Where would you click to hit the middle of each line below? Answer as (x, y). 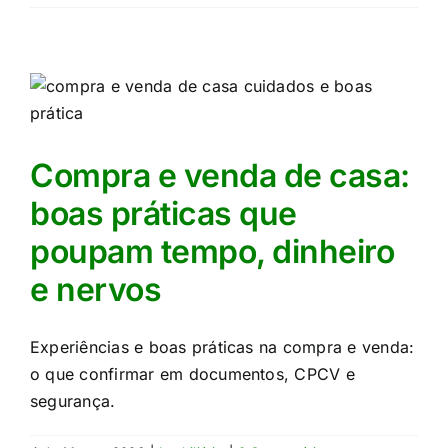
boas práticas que (163, 213)
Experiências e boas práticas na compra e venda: (222, 347)
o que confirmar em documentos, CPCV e (192, 374)
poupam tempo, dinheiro (212, 251)
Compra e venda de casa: (220, 175)
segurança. (73, 401)
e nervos (96, 289)
